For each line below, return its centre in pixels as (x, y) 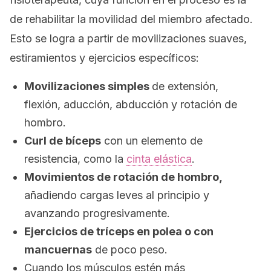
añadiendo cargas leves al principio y (117, 195)
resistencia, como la (75, 159)
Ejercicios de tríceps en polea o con (119, 231)
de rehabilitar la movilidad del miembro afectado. (131, 19)
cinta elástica (159, 159)
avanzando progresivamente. (97, 213)
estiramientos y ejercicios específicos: (104, 58)
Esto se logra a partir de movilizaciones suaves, (128, 38)
